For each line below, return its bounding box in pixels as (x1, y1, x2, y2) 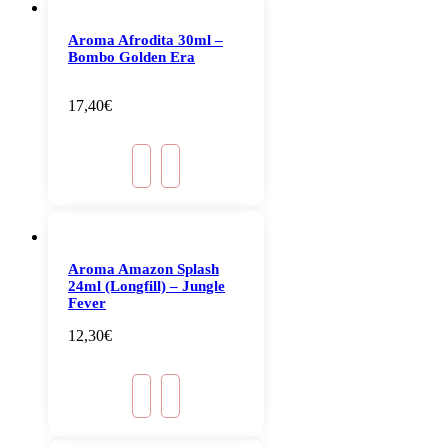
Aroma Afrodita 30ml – (68, 32, 223, 49)
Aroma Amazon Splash (68, 261, 219, 278)
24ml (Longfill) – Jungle (68, 278, 225, 295)
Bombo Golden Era (68, 49, 195, 66)
